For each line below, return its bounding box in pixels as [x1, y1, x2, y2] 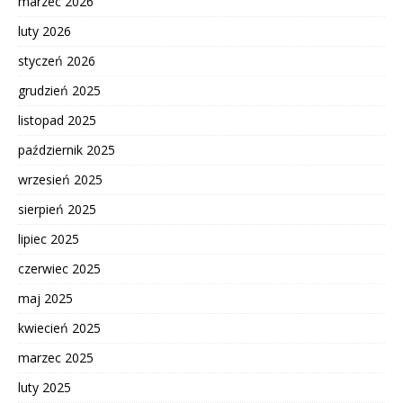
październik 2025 [18, 140, 115, 158]
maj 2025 [18, 289, 73, 307]
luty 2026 [18, 22, 71, 40]
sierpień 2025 [18, 200, 96, 218]
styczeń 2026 [18, 51, 95, 69]
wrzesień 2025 [18, 170, 103, 188]
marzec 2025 [18, 348, 94, 366]
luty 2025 [18, 378, 71, 396]
